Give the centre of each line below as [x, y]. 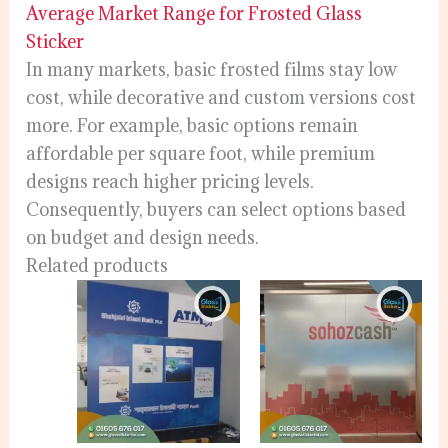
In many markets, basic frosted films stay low [212, 70]
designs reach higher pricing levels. [170, 182]
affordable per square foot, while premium [201, 154]
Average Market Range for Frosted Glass [194, 14]
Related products [97, 266]
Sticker [55, 42]
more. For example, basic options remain [192, 126]
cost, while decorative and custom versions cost [221, 98]
